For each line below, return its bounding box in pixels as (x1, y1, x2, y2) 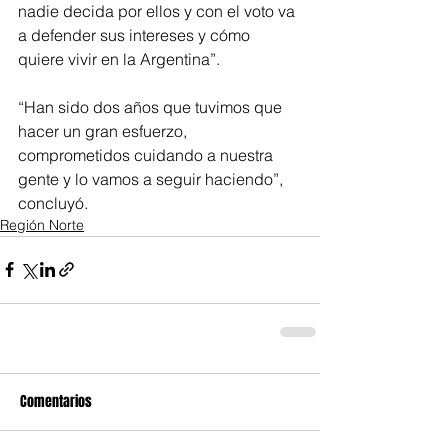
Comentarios (20, 390, 92, 412)
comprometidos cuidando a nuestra (18, 144, 277, 165)
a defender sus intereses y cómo (18, 24, 254, 45)
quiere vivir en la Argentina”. (18, 48, 220, 69)
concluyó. (18, 192, 88, 213)
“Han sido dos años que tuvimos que (18, 96, 286, 117)
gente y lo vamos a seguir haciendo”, (18, 168, 287, 189)
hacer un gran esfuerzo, (18, 120, 191, 141)
